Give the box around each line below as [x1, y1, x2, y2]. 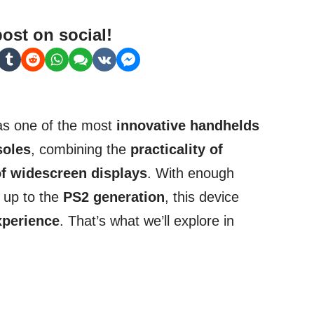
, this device [165, 189, 239, 205]
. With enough [147, 165, 234, 182]
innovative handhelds [116, 118, 259, 134]
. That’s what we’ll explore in [60, 213, 234, 229]
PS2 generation [63, 189, 165, 205]
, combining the [31, 142, 130, 158]
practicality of [130, 142, 223, 158]
